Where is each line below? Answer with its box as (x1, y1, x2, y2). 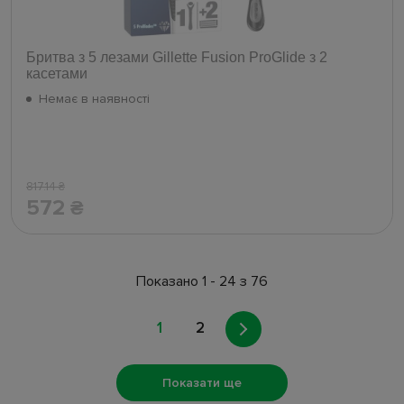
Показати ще (162, 375, 242, 391)
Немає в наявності (39, 91, 150, 107)
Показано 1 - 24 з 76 (136, 272, 268, 291)
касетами (26, 66, 87, 82)
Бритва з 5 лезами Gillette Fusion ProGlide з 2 (26, 50, 327, 66)
